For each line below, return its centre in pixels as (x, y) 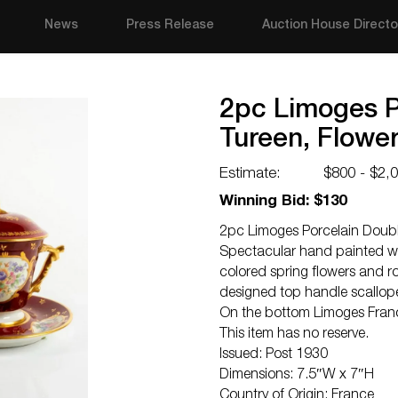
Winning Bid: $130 (283, 202)
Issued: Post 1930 (274, 355)
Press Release (171, 26)
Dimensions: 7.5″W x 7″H (297, 376)
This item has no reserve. (294, 335)
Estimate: (250, 175)
